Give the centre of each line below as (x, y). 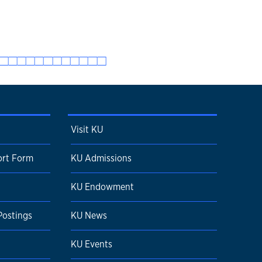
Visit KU (87, 130)
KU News (89, 216)
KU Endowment (102, 187)
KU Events (92, 244)
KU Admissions (101, 158)
